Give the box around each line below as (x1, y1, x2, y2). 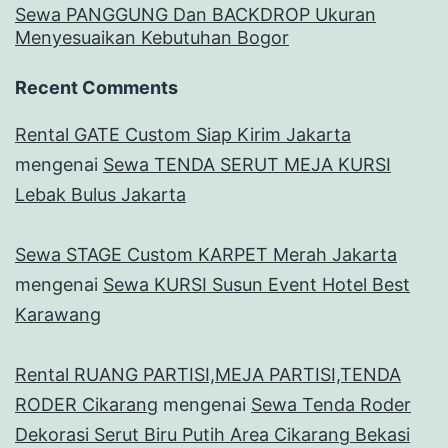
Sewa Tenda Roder (251, 394, 411, 416)
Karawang (15, 304, 101, 326)
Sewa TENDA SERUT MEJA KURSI (103, 154, 391, 176)
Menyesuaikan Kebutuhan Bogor (15, 27, 289, 49)
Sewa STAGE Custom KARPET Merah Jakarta (15, 244, 397, 266)
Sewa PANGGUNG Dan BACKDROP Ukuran (15, 4, 376, 26)
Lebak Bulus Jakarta (15, 184, 186, 206)
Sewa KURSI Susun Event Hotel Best (103, 274, 410, 296)
